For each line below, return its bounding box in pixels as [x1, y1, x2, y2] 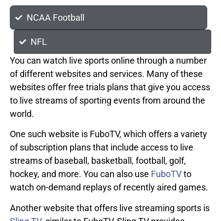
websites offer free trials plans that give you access [10, 82, 210, 92]
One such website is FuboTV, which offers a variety [10, 129, 207, 140]
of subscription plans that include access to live [10, 142, 193, 153]
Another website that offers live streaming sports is [10, 202, 210, 213]
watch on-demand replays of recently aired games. [10, 182, 208, 193]
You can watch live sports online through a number [10, 55, 207, 66]
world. [10, 109, 34, 119]
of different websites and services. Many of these [10, 69, 203, 79]
